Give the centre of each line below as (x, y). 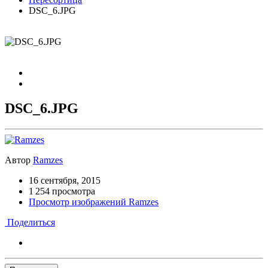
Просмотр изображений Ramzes (94, 202)
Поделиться (30, 223)
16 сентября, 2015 (65, 181)
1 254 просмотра (62, 191)
